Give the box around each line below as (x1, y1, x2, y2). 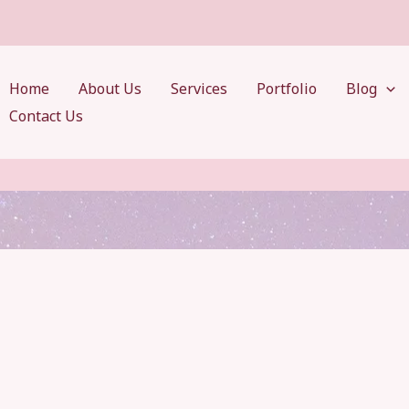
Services (171, 78, 227, 99)
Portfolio (257, 78, 317, 99)
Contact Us (9, 105, 83, 126)
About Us (79, 78, 142, 99)
